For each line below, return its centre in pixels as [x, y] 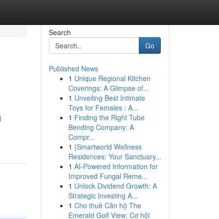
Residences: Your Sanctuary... [115, 156]
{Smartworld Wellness [108, 147]
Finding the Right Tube [109, 117]
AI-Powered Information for [116, 166]
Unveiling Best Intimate [109, 98]
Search [60, 32]
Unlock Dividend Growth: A [115, 186]
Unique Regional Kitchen [112, 78]
